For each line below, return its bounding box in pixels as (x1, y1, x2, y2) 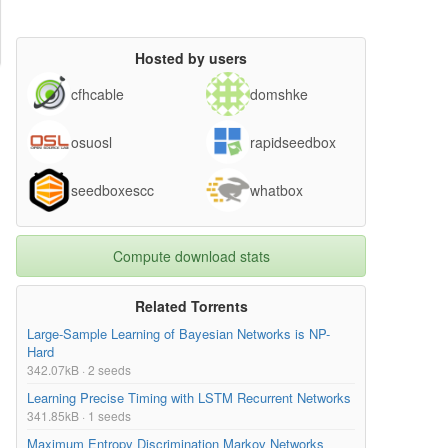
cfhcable (71, 84, 124, 105)
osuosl (71, 132, 112, 153)
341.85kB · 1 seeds (27, 407, 131, 425)
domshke (250, 84, 308, 105)
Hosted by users (135, 48, 247, 69)
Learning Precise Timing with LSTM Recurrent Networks (27, 388, 351, 408)
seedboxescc (71, 180, 154, 201)
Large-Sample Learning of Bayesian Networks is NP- (27, 324, 330, 344)
